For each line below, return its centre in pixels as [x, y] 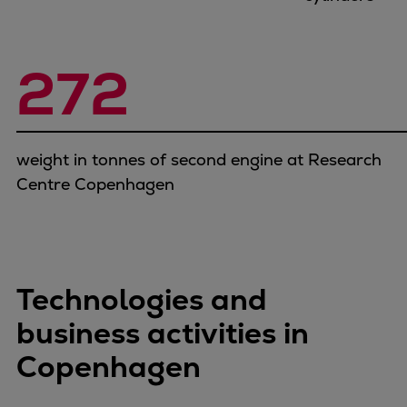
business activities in [163, 333]
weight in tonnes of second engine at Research [199, 159]
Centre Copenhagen [95, 184]
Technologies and [142, 299]
